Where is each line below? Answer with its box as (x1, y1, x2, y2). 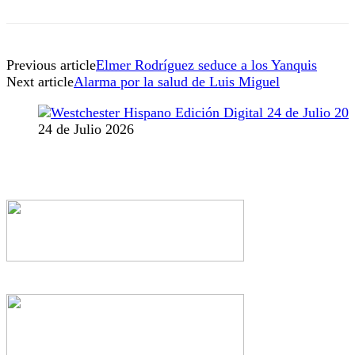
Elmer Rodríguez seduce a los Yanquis (96, 57, 317, 74)
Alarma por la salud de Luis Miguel (74, 74, 280, 90)
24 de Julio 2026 (38, 121, 134, 138)
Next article (6, 74, 74, 90)
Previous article (6, 57, 96, 74)
